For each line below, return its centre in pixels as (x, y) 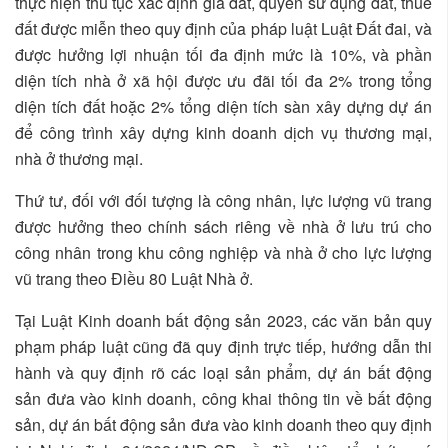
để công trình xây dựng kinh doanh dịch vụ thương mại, (223, 132)
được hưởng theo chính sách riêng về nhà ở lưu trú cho (223, 226)
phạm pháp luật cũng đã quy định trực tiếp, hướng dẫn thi (223, 346)
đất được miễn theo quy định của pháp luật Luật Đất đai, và (223, 28)
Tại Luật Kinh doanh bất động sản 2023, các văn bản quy (223, 320)
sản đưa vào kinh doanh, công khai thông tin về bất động (223, 398)
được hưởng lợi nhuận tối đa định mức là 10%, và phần (223, 54)
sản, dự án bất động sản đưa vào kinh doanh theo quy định (223, 424)
